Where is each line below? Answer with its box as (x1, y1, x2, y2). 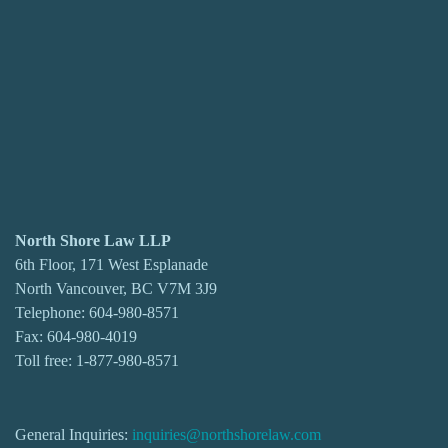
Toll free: (15, 352, 76, 369)
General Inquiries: (15, 426, 132, 443)
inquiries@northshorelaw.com (132, 426, 321, 443)
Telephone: (15, 304, 89, 321)
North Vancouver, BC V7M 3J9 (15, 280, 217, 297)
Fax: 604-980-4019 (15, 328, 137, 345)
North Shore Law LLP (15, 232, 171, 249)
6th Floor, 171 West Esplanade (15, 256, 208, 273)
